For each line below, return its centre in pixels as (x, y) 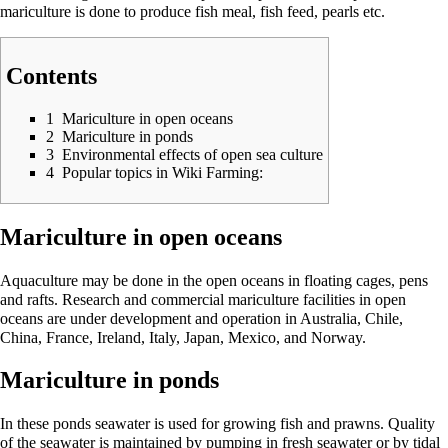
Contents (51, 75)
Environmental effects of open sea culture (192, 154)
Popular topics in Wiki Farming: (162, 172)
